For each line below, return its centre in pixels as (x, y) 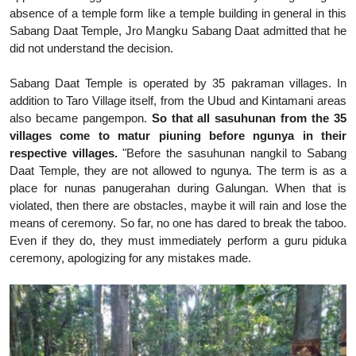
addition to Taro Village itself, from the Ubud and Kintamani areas (178, 100)
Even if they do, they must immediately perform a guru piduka (178, 240)
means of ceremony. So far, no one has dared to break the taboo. (178, 222)
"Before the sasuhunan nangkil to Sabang (232, 153)
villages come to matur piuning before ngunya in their (178, 135)
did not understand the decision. (91, 48)
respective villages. (64, 153)
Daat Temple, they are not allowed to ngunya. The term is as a (178, 170)
